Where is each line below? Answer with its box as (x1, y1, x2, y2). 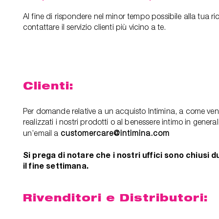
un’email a (23, 129, 61, 137)
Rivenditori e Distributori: (23, 192, 208, 204)
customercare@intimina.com (60, 129, 170, 137)
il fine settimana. (23, 161, 88, 170)
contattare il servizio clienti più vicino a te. (23, 22, 166, 31)
